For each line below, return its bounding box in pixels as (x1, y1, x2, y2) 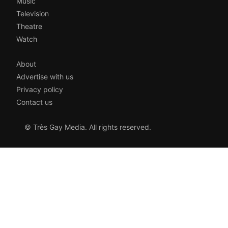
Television (16, 9, 49, 18)
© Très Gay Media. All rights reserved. (24, 123, 151, 131)
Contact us (16, 98, 52, 106)
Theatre (16, 22, 42, 31)
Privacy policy (16, 85, 63, 94)
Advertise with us (16, 72, 73, 81)
